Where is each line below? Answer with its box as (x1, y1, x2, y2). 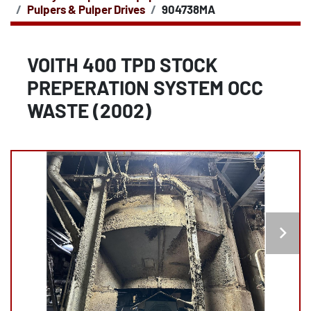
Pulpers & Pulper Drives (27, 2, 145, 16)
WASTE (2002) (27, 99, 151, 122)
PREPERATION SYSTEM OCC (27, 76, 263, 99)
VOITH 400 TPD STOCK (27, 53, 218, 76)
